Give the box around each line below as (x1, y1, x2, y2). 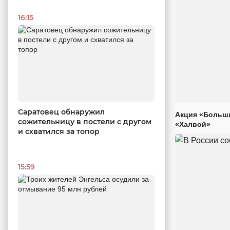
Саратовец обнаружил (18, 107, 105, 117)
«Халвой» (175, 120, 210, 128)
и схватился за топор (18, 126, 100, 136)
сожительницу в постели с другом (18, 117, 151, 126)
